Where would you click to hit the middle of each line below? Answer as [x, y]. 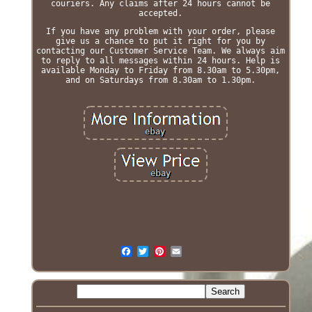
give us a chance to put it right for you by [161, 41]
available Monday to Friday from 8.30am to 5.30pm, [161, 70]
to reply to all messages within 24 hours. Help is [161, 60]
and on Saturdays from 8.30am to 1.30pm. [161, 80]
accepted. [161, 13]
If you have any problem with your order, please [161, 31]
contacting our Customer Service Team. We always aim [161, 50]
